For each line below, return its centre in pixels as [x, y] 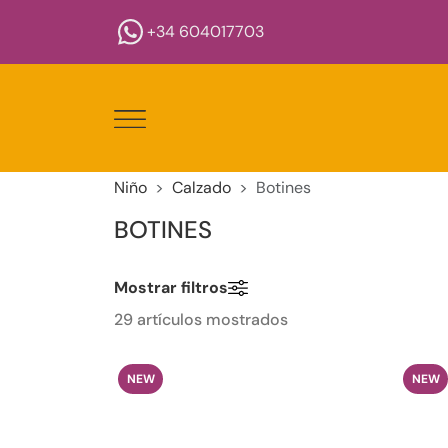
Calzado [201, 188]
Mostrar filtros [171, 288]
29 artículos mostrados [201, 320]
